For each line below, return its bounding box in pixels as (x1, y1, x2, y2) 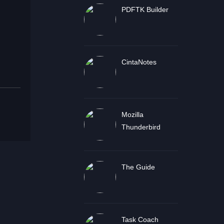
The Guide (121, 163, 155, 171)
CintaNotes (121, 58, 156, 66)
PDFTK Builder (121, 5, 168, 13)
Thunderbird (121, 123, 160, 131)
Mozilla (121, 110, 143, 118)
